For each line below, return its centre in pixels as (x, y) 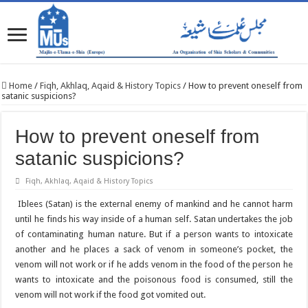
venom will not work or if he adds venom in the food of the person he (154, 265)
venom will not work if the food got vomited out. (111, 295)
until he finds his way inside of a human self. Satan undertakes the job (154, 219)
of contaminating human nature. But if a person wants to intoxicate (154, 234)
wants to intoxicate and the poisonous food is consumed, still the (154, 280)
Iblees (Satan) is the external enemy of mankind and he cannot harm (154, 204)
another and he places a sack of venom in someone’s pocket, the (154, 250)
